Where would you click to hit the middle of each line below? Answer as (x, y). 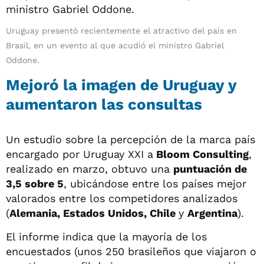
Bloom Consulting (201, 154)
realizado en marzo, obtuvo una (90, 169)
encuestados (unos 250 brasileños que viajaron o (131, 251)
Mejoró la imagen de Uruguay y (121, 85)
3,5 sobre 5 (35, 183)
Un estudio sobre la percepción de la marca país (131, 139)
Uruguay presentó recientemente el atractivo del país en (121, 30)
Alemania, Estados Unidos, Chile (94, 213)
